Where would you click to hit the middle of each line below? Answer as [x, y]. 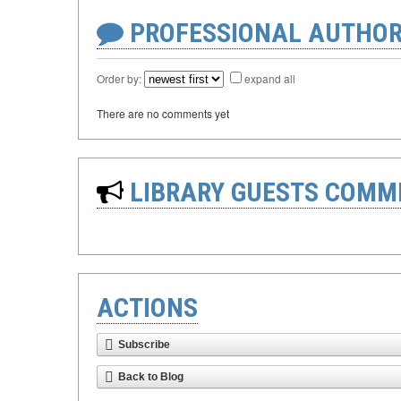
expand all [270, 78]
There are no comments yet [163, 113]
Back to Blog [151, 377]
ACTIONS [147, 307]
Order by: [120, 78]
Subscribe [144, 345]
